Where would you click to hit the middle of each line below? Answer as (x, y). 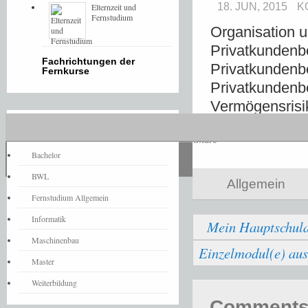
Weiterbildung (54, 283)
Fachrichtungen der (88, 61)
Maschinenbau (55, 240)
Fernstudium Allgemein (70, 197)
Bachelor (46, 155)
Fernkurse (66, 71)
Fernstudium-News (62, 125)
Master (43, 261)
